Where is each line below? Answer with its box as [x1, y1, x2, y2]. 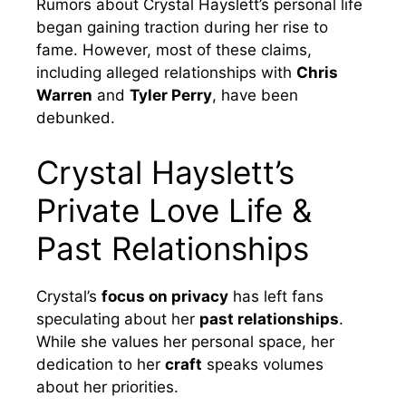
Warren [36, 86, 92, 105]
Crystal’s [36, 286, 101, 305]
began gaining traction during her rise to [36, 18, 328, 37]
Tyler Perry [130, 86, 212, 105]
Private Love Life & [36, 190, 312, 229]
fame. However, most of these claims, [36, 41, 312, 60]
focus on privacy [101, 286, 228, 305]
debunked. [36, 109, 115, 128]
